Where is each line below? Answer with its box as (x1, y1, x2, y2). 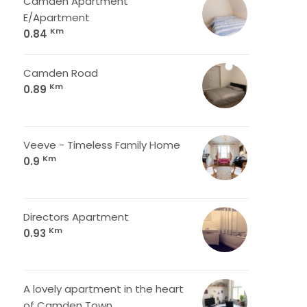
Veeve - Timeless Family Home (23, 138, 180, 152)
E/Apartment (23, 10, 90, 25)
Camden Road (23, 66, 98, 80)
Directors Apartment (23, 210, 129, 224)
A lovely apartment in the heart (23, 282, 184, 296)
